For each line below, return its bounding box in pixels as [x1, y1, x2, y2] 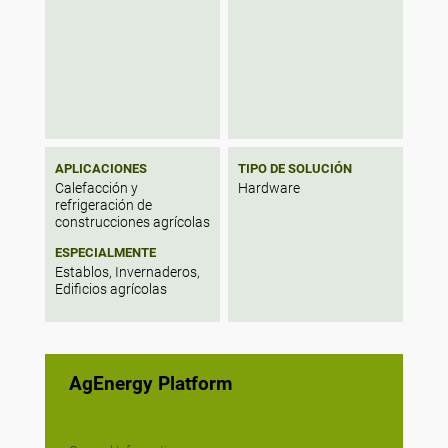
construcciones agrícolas [54, 213, 210, 231]
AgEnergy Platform [68, 373, 232, 396]
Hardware [237, 179, 300, 197]
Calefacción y [54, 179, 138, 197]
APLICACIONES [54, 160, 147, 176]
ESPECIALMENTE [54, 244, 156, 260]
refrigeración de [54, 196, 152, 214]
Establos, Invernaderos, [54, 263, 200, 281]
